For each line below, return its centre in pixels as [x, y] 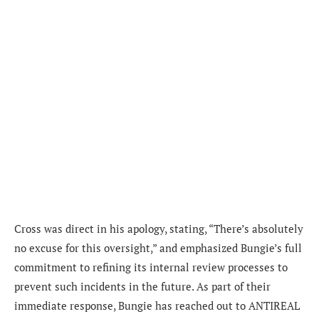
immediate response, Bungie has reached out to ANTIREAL [157, 306]
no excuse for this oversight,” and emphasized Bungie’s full [158, 248]
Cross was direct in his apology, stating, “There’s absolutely [159, 229]
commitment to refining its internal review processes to [151, 267]
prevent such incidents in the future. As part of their [142, 287]
